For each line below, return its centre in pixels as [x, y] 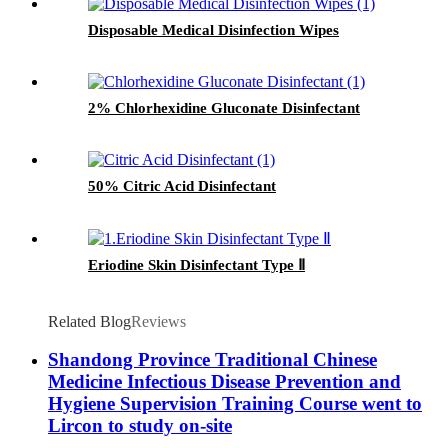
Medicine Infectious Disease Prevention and [224, 382]
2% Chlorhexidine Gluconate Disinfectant [224, 107]
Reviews [158, 321]
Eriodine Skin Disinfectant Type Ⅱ [196, 264]
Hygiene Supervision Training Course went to [235, 404]
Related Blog [89, 321]
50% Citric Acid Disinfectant [182, 185]
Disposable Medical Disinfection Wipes [213, 29]
